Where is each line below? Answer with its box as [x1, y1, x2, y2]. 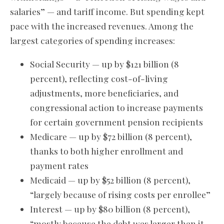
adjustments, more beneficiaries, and [30, 87, 178, 99]
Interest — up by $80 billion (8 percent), [30, 203, 190, 215]
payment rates [30, 159, 88, 171]
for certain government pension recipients [30, 116, 203, 128]
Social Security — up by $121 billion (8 [30, 58, 179, 70]
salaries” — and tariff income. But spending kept [10, 5, 204, 17]
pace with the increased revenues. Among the [10, 20, 193, 32]
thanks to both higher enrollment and [30, 145, 183, 157]
